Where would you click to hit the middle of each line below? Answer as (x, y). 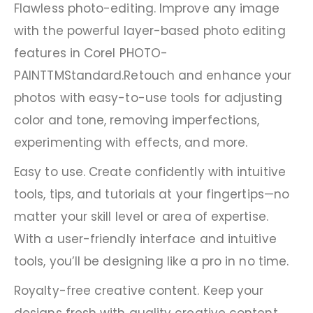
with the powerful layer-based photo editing (150, 31)
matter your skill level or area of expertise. (141, 217)
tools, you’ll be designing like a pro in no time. (152, 262)
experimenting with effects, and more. (131, 143)
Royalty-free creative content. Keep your (139, 291)
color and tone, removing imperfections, (137, 121)
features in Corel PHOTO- (91, 53)
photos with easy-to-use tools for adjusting (148, 98)
